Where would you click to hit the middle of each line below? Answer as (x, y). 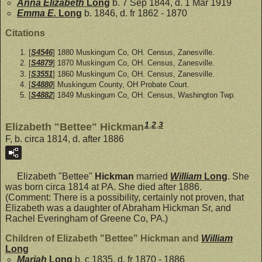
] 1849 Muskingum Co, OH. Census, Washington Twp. (144, 95)
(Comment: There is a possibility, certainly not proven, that (125, 197)
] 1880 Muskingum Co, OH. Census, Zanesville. (134, 53)
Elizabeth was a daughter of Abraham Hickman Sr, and (118, 208)
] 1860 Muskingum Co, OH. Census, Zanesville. (134, 74)
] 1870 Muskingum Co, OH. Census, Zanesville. (134, 63)
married (152, 176)
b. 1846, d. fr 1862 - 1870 (135, 13)
